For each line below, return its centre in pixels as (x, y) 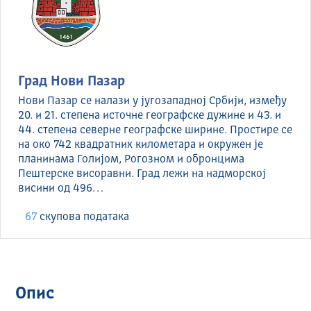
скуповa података (83, 217)
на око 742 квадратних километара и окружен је (141, 145)
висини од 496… (61, 188)
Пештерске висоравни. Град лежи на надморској (142, 174)
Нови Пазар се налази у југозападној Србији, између (152, 101)
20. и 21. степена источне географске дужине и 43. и (150, 116)
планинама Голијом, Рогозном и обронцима (131, 159)
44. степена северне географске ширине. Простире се (155, 130)
